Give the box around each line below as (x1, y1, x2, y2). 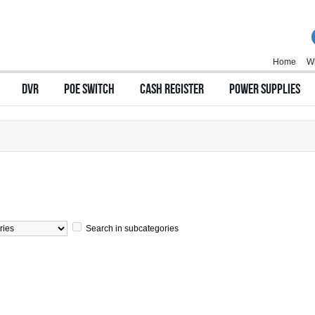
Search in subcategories (86, 223, 179, 233)
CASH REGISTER (140, 82, 204, 96)
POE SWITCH (64, 82, 115, 96)
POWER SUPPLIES (229, 82, 300, 96)
